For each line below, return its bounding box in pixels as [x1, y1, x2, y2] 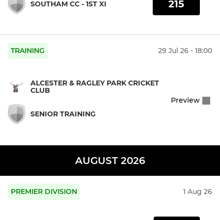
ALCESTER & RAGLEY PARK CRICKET [30, 78, 159, 87]
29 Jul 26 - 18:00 [158, 46, 212, 55]
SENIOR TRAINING [30, 109, 96, 118]
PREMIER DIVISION [11, 187, 77, 196]
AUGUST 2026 [75, 155, 145, 167]
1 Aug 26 [183, 187, 212, 196]
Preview [171, 96, 200, 105]
